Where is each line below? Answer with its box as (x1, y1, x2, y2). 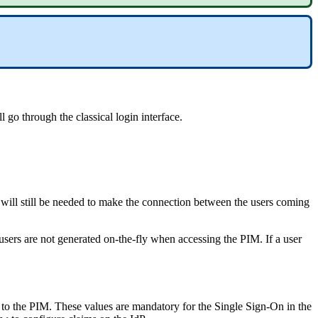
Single (214, 300, 243, 312)
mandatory (132, 300, 180, 312)
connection (142, 195, 191, 208)
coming (276, 195, 309, 208)
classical (76, 111, 113, 124)
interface (141, 111, 180, 124)
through (22, 111, 57, 124)
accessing (178, 232, 221, 245)
